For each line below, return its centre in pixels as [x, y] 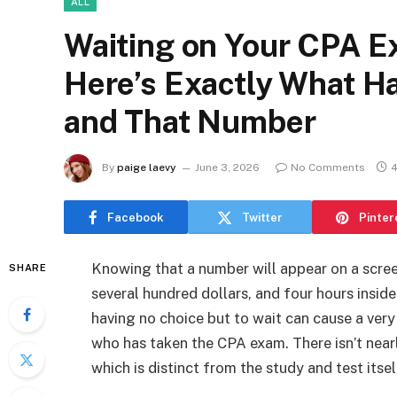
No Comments [328, 168]
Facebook [135, 217]
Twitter [262, 217]
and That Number [190, 122]
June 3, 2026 [227, 168]
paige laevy [147, 168]
